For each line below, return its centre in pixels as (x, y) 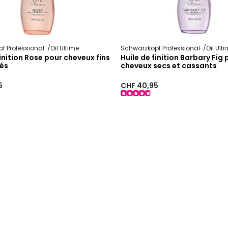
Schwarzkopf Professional (161, 48)
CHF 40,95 (140, 85)
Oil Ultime (64, 48)
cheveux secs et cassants (169, 66)
